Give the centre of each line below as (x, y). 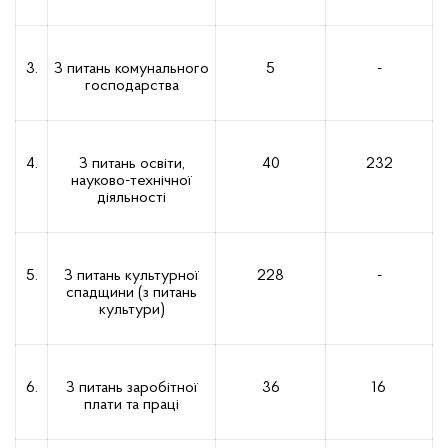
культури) (131, 310)
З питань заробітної (131, 388)
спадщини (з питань (131, 293)
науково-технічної (131, 181)
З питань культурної (131, 276)
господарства (131, 86)
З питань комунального (131, 69)
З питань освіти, (131, 164)
